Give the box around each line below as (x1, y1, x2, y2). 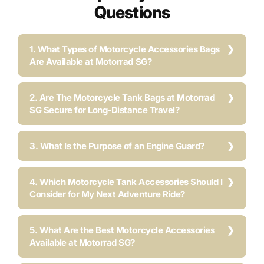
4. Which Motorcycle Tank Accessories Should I (29, 176, 223, 187)
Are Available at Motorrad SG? (29, 56, 152, 67)
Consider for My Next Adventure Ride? (29, 189, 185, 200)
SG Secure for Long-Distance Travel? (29, 104, 180, 115)
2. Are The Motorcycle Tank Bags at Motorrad (29, 92, 215, 103)
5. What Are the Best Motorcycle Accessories (29, 225, 215, 236)
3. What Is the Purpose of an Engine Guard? (29, 140, 204, 151)
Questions (94, 2, 170, 22)
